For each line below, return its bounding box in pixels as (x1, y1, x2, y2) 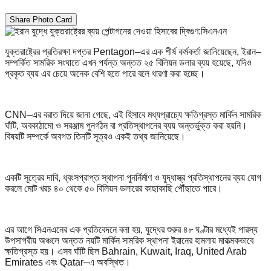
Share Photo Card (10, 15, 72, 24)
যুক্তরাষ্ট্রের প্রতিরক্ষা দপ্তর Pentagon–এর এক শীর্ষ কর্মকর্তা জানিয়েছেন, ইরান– (5, 46, 261, 57)
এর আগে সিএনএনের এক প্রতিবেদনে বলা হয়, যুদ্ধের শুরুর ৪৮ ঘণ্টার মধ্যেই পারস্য (5, 224, 258, 235)
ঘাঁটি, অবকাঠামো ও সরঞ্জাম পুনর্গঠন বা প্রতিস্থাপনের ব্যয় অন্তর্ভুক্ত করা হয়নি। (5, 120, 247, 131)
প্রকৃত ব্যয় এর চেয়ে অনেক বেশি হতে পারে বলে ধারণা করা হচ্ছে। (5, 68, 205, 79)
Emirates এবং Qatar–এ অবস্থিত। (5, 256, 131, 267)
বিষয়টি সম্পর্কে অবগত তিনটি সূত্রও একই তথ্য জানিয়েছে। (5, 131, 186, 142)
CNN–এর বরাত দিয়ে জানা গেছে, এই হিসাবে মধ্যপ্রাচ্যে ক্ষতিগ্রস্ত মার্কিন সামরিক (5, 109, 261, 120)
